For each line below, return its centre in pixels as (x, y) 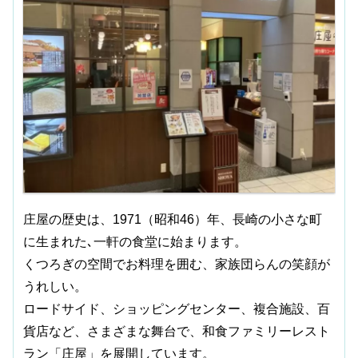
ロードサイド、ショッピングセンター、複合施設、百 (177, 309)
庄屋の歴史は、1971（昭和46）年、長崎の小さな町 (173, 220)
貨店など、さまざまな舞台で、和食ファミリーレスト (177, 332)
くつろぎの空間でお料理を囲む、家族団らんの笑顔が (177, 265)
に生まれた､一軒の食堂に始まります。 (135, 242)
